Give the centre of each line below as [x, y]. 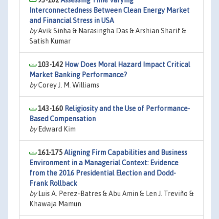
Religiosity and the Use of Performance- [127, 109]
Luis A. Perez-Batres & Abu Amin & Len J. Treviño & [115, 194]
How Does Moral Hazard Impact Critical [127, 65]
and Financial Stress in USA [72, 21]
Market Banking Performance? [78, 75]
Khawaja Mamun [55, 204]
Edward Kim [56, 129]
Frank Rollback [53, 183]
